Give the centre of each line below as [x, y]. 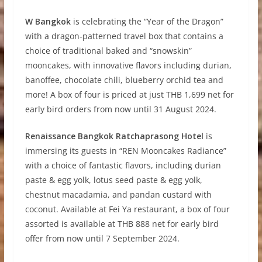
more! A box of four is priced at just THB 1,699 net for [129, 95]
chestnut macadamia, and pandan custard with [118, 195]
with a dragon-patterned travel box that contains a [124, 36]
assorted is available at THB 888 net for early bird [122, 224]
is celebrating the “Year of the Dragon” [147, 22]
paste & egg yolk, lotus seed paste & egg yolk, [113, 180]
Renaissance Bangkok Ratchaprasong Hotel [114, 136]
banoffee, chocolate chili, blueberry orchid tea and [124, 80]
